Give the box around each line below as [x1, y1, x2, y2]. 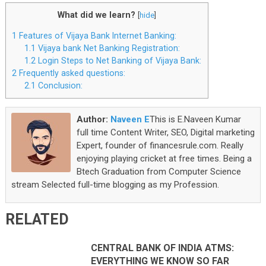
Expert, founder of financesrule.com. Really [76, 140, 243, 151]
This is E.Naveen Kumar [149, 113, 241, 125]
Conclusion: [36, 81, 83, 91]
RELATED [5, 210, 69, 228]
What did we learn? [57, 10, 135, 20]
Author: [76, 113, 110, 125]
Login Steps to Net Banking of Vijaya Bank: [36, 56, 202, 66]
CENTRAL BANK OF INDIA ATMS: [91, 242, 235, 254]
